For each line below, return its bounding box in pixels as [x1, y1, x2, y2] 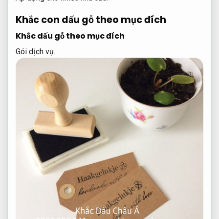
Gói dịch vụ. [16, 47, 56, 57]
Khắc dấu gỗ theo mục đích [16, 30, 125, 42]
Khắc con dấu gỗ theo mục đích [16, 13, 166, 26]
